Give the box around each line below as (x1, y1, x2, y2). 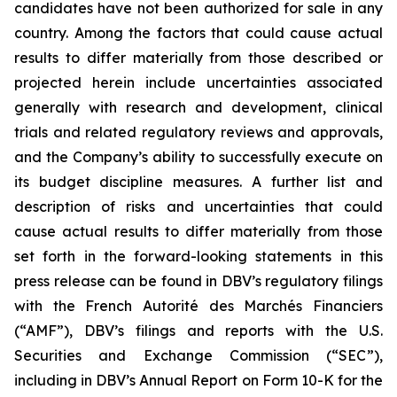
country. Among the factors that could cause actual (14, 24, 383, 42)
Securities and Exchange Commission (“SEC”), (14, 346, 383, 364)
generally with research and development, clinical (14, 98, 383, 116)
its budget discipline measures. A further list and (14, 173, 383, 191)
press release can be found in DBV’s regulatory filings (14, 272, 383, 290)
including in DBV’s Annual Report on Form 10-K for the (14, 371, 383, 389)
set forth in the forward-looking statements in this (14, 247, 383, 265)
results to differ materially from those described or (14, 49, 383, 66)
